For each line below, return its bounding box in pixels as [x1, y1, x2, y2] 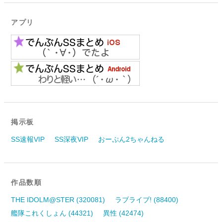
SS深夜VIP [55, 135, 89, 143]
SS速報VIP [11, 135, 45, 143]
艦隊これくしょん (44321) [11, 209, 94, 217]
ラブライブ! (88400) [115, 195, 179, 204]
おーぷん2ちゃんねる [98, 135, 165, 143]
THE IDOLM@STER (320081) [11, 195, 106, 204]
